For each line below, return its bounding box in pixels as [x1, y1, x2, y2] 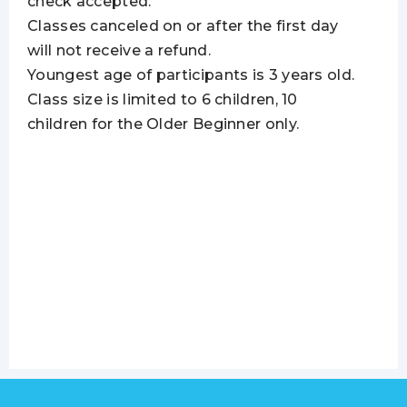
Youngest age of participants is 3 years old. [27, 65, 355, 84]
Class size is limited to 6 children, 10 [27, 90, 298, 108]
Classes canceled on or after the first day [27, 16, 339, 35]
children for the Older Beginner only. [27, 114, 300, 133]
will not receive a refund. [27, 41, 211, 59]
